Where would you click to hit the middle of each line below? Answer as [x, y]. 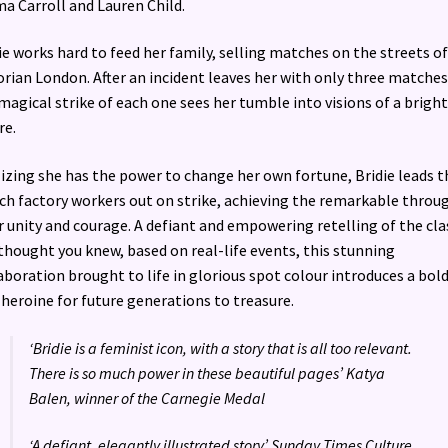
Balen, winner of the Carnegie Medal [146, 397]
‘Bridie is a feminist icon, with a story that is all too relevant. [220, 347]
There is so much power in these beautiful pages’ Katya [206, 372]
